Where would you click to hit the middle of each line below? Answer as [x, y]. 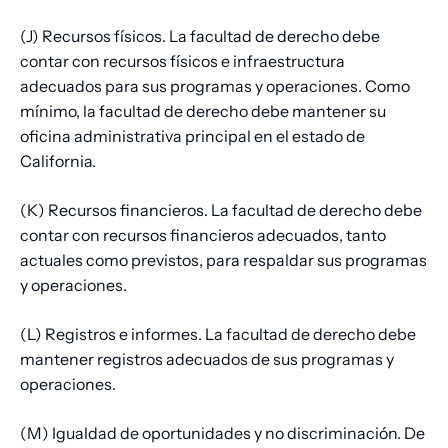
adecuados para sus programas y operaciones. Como [215, 86]
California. [58, 161]
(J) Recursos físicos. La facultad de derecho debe [200, 36]
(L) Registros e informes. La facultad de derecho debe [218, 334]
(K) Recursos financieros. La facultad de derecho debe [221, 210]
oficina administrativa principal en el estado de [192, 136]
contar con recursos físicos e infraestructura [182, 61]
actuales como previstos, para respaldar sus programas [223, 260]
